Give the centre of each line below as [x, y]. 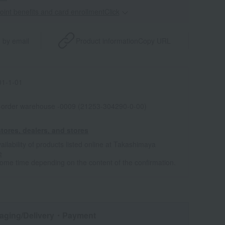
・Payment [75, 215]
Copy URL [155, 41]
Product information [107, 41]
